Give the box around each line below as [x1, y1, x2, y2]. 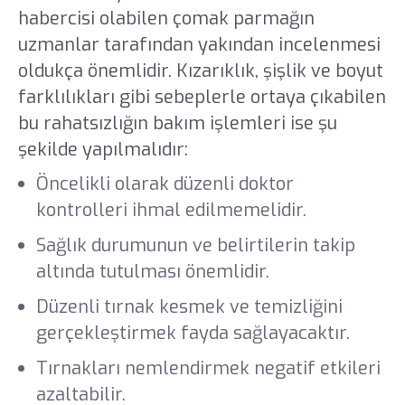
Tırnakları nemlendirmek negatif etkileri [35, 355, 381, 381]
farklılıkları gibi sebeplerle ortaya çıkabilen [17, 85, 386, 110]
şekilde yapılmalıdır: [17, 137, 193, 163]
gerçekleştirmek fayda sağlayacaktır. [35, 320, 354, 345]
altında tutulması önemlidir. [35, 259, 274, 284]
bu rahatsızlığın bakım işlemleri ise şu [17, 111, 337, 137]
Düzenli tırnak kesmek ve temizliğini [35, 294, 343, 319]
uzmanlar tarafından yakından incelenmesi [17, 33, 381, 58]
